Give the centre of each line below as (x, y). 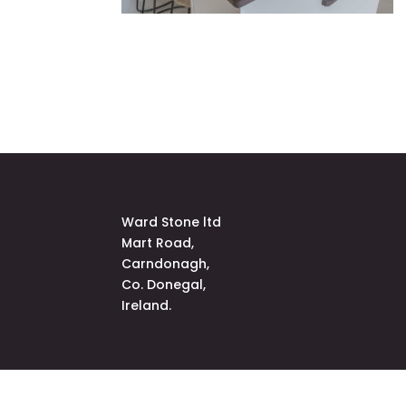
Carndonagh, (166, 263)
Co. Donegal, (164, 284)
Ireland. (147, 305)
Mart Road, (158, 242)
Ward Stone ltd (172, 222)
